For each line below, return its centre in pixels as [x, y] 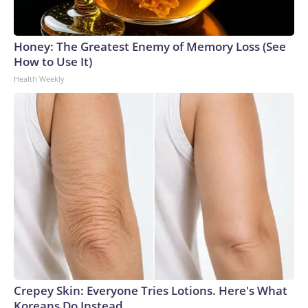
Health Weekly [39, 79]
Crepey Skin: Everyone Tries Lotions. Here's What [151, 290]
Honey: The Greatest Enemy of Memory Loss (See [150, 46]
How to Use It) [53, 62]
